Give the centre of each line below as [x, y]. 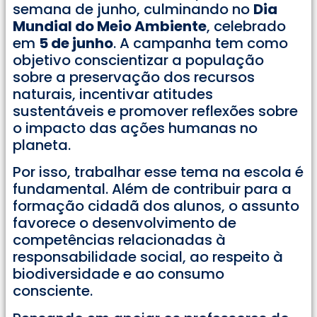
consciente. [53, 291]
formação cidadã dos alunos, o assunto [156, 206]
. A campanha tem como [201, 43]
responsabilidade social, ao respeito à [148, 257]
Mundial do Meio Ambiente [110, 26]
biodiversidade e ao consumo [119, 274]
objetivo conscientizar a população [138, 60]
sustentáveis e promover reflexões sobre [155, 111]
